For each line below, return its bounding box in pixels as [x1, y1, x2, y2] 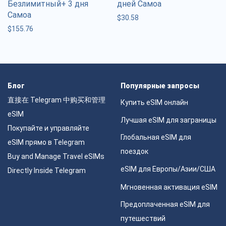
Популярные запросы [121, 82, 199, 90]
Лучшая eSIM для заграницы [121, 116, 216, 124]
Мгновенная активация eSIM [121, 183, 217, 191]
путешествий [121, 214, 165, 222]
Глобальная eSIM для [121, 133, 191, 141]
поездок [121, 147, 148, 155]
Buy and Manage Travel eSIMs [8, 152, 104, 161]
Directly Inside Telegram [8, 166, 86, 175]
